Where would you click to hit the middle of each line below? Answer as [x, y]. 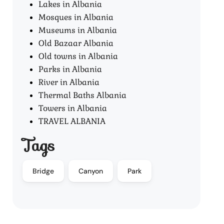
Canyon [91, 171]
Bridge [43, 171]
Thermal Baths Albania [83, 95]
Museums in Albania [78, 30]
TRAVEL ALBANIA [72, 121]
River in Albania [69, 82]
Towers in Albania [73, 108]
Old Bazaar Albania [76, 43]
